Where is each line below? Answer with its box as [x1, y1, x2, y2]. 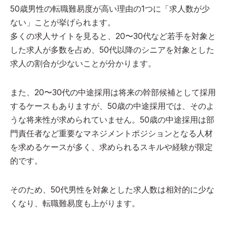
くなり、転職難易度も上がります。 [10, 198, 140, 208]
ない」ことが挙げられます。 [10, 17, 116, 27]
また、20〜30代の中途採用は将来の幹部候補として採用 [10, 87, 216, 97]
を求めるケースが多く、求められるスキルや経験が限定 [10, 141, 213, 152]
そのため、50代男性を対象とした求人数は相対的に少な [10, 184, 214, 195]
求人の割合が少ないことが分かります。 [10, 58, 156, 68]
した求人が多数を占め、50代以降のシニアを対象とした [10, 44, 214, 55]
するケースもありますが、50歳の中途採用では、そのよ [10, 100, 214, 111]
